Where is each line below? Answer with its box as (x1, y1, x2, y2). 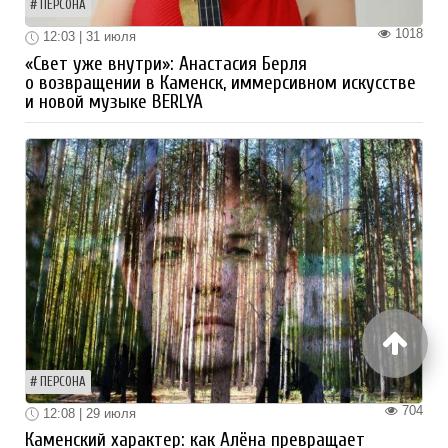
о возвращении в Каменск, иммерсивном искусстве (25, 71, 416, 94)
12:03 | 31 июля (39, 29, 136, 45)
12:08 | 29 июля (39, 405, 136, 421)
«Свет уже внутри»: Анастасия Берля (25, 52, 307, 75)
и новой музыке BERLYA (25, 90, 203, 113)
